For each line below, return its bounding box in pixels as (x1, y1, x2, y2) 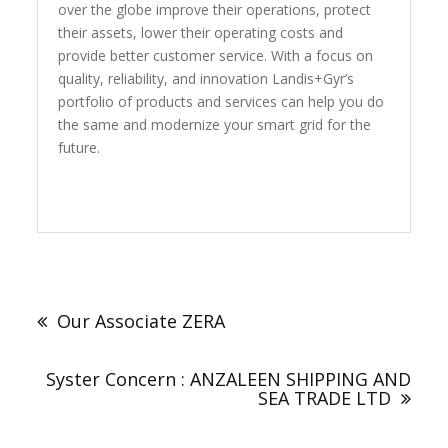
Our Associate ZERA (57, 308, 226, 333)
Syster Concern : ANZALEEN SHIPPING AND (45, 366, 411, 391)
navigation (36, 293, 152, 321)
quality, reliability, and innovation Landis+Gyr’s (58, 68, 355, 88)
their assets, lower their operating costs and (58, 22, 344, 42)
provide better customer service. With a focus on (58, 45, 374, 65)
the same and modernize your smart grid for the (58, 114, 372, 134)
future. (58, 137, 101, 157)
